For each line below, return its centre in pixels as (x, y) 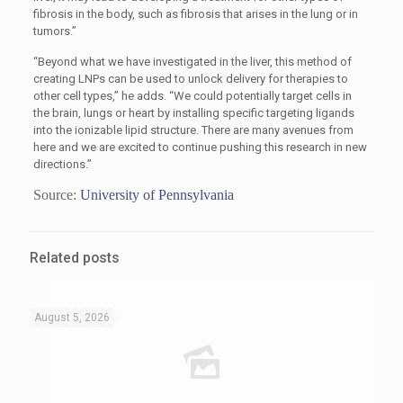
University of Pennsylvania (157, 195)
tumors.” (54, 31)
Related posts (75, 258)
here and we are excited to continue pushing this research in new (200, 147)
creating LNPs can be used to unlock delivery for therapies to (190, 79)
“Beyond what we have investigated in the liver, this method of (192, 62)
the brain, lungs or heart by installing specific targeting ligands (193, 113)
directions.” (62, 164)
